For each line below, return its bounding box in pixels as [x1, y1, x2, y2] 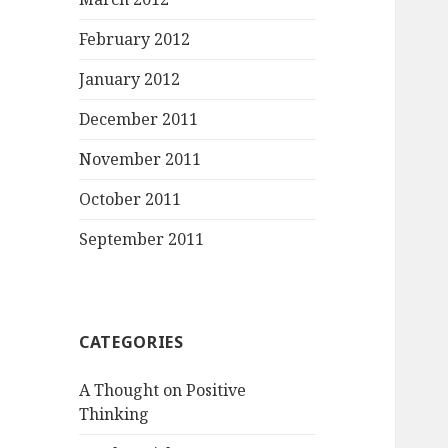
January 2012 [79, 68, 181, 91]
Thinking [79, 403, 150, 426]
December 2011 [79, 108, 199, 131]
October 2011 [79, 188, 182, 211]
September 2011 [79, 228, 205, 251]
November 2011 [79, 148, 202, 171]
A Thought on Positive [79, 379, 247, 402]
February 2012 [79, 28, 191, 51]
